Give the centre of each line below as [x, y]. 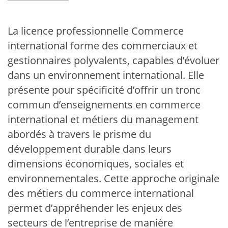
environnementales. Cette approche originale [113, 178]
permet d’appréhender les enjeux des [95, 208]
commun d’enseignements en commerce [104, 105]
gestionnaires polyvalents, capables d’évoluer [113, 60]
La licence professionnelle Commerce [96, 31]
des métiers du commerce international [101, 193]
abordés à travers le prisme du [79, 134]
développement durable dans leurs [90, 149]
